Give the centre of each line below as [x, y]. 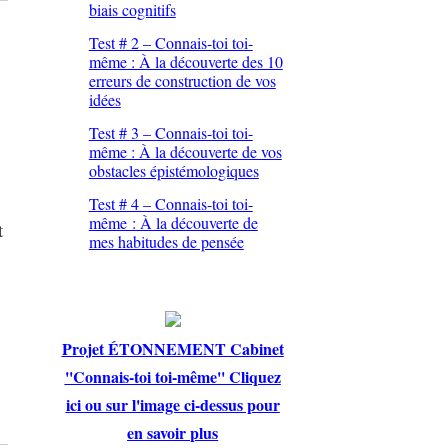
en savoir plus [173, 433]
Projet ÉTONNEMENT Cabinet [172, 349]
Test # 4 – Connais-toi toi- [170, 204]
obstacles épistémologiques [173, 171]
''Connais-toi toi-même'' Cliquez [172, 377]
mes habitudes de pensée [166, 242]
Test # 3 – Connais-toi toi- [170, 133]
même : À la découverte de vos [185, 152]
